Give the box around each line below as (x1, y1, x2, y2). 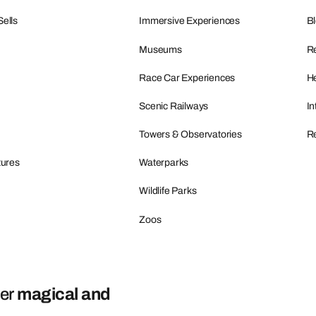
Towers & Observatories (139, 129, 242, 140)
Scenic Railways (139, 100, 209, 111)
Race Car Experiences (139, 72, 236, 83)
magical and (17, 285, 111, 304)
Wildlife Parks (139, 186, 197, 197)
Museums (139, 44, 182, 55)
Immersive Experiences (139, 16, 240, 27)
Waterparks (139, 157, 189, 169)
